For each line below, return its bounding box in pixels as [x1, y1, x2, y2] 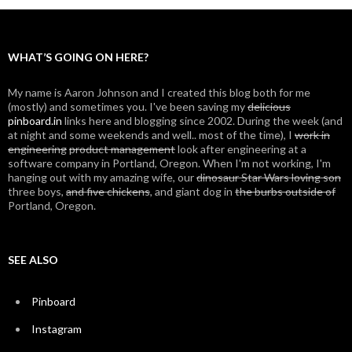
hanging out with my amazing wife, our [8, 170, 196, 184]
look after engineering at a [175, 142, 306, 156]
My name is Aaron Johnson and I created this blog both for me [8, 86, 310, 99]
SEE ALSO [8, 253, 58, 266]
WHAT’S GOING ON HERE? [8, 50, 148, 64]
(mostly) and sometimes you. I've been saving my [8, 100, 247, 113]
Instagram [31, 322, 82, 335]
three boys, [8, 185, 66, 198]
